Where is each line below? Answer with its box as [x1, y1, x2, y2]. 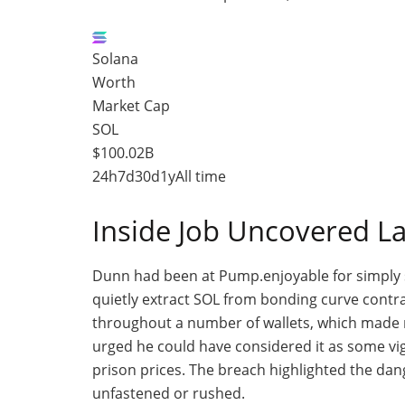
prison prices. [92, 359, 185, 380]
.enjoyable [259, 265, 329, 286]
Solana [92, 49, 138, 70]
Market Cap [92, 96, 170, 117]
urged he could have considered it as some [92, 335, 389, 356]
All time [175, 166, 226, 187]
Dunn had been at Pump [92, 265, 259, 286]
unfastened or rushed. [92, 382, 245, 403]
